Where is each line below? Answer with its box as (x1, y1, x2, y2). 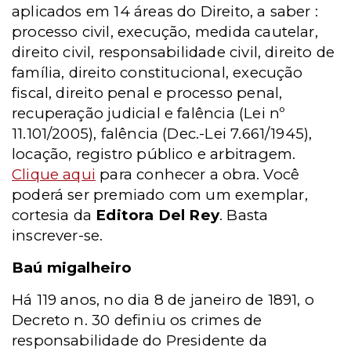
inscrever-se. (12, 226, 103, 244)
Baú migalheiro (12, 259, 132, 277)
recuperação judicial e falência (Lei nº (12, 104, 286, 122)
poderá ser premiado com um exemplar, (12, 186, 308, 204)
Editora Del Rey (92, 206, 220, 224)
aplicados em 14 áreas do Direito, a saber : (12, 2, 319, 20)
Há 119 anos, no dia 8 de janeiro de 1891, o (12, 291, 315, 309)
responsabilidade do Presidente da (12, 331, 268, 349)
